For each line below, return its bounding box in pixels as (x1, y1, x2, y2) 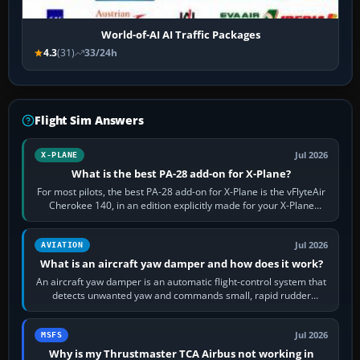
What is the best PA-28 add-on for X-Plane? (72, 166, 292, 182)
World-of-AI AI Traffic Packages (100, 27, 260, 43)
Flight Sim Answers (35, 112, 144, 129)
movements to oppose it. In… (117, 302, 246, 317)
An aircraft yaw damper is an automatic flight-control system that (36, 275, 327, 289)
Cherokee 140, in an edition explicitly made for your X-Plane (48, 198, 314, 213)
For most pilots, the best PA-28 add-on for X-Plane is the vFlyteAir (37, 185, 326, 199)
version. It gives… (143, 212, 220, 227)
